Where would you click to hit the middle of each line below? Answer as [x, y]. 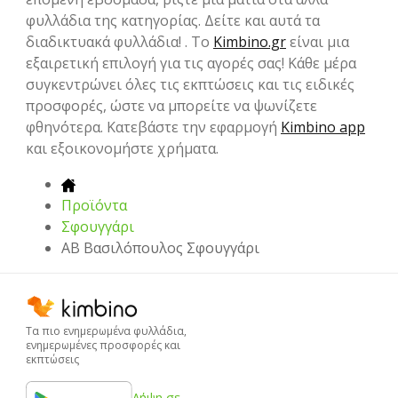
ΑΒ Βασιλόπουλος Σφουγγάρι [160, 248]
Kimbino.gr [250, 42]
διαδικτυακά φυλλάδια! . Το [119, 42]
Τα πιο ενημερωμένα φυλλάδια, [106, 330]
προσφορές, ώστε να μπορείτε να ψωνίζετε [171, 106]
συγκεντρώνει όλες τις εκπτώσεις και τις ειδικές [190, 85]
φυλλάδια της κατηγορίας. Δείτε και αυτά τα [173, 21]
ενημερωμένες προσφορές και [103, 345]
